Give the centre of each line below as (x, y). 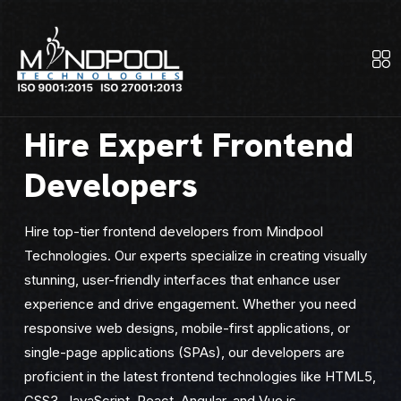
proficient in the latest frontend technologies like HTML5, (200, 376)
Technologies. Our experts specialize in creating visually (196, 256)
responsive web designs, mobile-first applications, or (187, 328)
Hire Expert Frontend (189, 145)
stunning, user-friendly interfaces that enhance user (182, 280)
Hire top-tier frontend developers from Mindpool (174, 231)
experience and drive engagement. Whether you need (190, 304)
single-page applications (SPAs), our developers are (184, 352)
